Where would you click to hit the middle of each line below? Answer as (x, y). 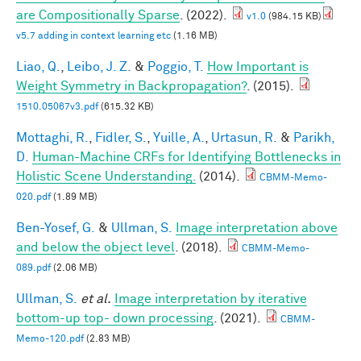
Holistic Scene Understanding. (106, 176)
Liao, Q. (38, 66)
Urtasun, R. (244, 137)
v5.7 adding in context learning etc (93, 36)
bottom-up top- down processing (115, 318)
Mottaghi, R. (52, 137)
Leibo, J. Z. (99, 66)
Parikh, (314, 137)
